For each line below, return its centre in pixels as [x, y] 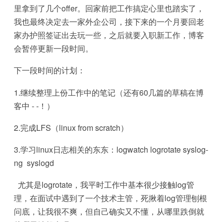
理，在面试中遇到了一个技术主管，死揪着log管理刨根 [111, 198]
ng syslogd [34, 163]
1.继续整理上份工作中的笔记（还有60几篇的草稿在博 [109, 92]
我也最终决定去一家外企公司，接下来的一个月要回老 [109, 22]
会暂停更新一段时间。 [54, 48]
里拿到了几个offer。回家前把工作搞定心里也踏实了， [109, 8]
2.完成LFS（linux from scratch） [71, 127]
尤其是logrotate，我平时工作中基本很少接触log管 [104, 185]
